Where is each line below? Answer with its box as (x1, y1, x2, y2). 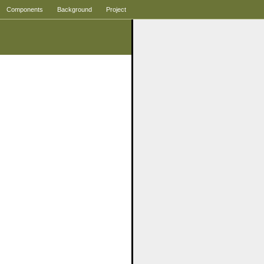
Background (57, 6, 92, 13)
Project (106, 6, 126, 13)
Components (6, 6, 43, 13)
